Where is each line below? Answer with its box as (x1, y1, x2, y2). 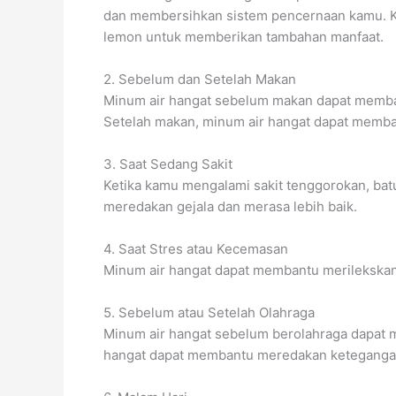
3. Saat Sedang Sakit (103, 156, 232, 173)
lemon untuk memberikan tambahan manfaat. (103, 28, 384, 46)
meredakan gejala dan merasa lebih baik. (103, 198, 357, 216)
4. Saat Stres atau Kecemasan (103, 240, 288, 258)
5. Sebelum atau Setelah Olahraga (103, 304, 315, 322)
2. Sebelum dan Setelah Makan (103, 71, 296, 88)
